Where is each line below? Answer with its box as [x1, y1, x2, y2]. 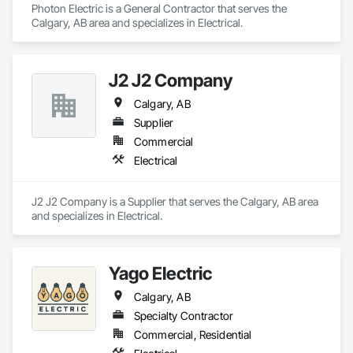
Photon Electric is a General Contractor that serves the [32, 2, 287, 15]
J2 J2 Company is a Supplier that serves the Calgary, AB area [32, 195, 318, 208]
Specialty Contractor [134, 309, 233, 322]
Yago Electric [109, 262, 212, 284]
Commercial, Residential [134, 328, 252, 341]
